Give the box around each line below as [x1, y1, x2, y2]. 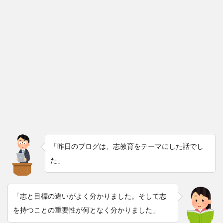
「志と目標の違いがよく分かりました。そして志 [13, 191, 166, 200]
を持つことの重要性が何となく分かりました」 [13, 205, 159, 214]
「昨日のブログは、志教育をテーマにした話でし [50, 141, 204, 150]
